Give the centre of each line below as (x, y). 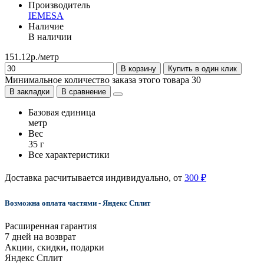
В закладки (29, 91)
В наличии (50, 37)
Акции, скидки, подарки (55, 247)
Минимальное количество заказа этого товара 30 (103, 80)
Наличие (46, 26)
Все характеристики (69, 154)
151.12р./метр (32, 57)
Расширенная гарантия (51, 226)
